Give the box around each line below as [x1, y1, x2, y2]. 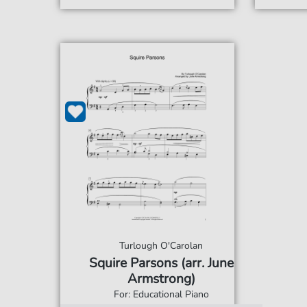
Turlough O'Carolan [119, 239, 204, 252]
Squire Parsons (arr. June [88, 254, 234, 272]
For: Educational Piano [113, 288, 209, 301]
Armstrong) [127, 270, 195, 288]
